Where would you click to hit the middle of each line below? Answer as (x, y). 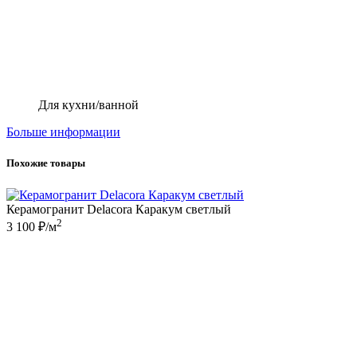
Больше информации (63, 132)
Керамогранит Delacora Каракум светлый (119, 209)
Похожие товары (46, 163)
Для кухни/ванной (88, 105)
